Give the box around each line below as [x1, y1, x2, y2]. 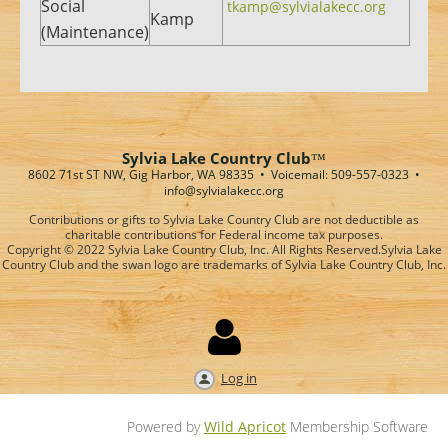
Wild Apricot [204, 416, 286, 436]
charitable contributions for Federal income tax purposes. [65, 225, 383, 243]
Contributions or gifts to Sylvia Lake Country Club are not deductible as [29, 210, 419, 228]
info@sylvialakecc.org [164, 181, 284, 199]
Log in [221, 368, 257, 387]
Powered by [127, 416, 204, 436]
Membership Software [286, 416, 428, 436]
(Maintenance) [41, 20, 149, 43]
